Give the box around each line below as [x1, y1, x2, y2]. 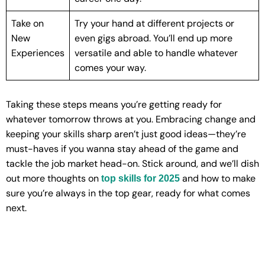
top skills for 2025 [101, 173, 180, 184]
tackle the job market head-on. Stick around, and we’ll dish [6, 157, 259, 170]
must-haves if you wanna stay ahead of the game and [6, 143, 238, 156]
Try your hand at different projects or [75, 17, 234, 30]
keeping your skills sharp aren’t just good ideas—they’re [6, 128, 246, 141]
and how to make [180, 172, 256, 185]
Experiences [11, 47, 64, 60]
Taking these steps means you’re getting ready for [6, 98, 222, 111]
